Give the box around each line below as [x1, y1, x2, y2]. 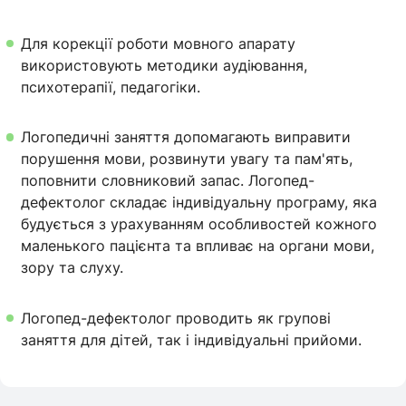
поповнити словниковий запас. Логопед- [21, 171, 315, 190]
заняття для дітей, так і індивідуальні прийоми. [21, 330, 362, 349]
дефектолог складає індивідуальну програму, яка [21, 193, 378, 212]
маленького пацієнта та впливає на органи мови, [21, 237, 375, 256]
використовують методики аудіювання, [21, 55, 308, 74]
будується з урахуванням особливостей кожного [21, 215, 378, 234]
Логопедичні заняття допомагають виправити [21, 128, 352, 147]
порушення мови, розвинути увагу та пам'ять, [21, 150, 353, 169]
